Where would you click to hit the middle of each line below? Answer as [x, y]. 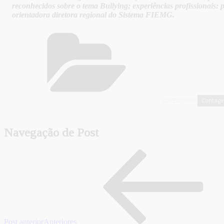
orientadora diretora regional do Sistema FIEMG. [93, 15]
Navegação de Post [51, 133]
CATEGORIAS [180, 101]
